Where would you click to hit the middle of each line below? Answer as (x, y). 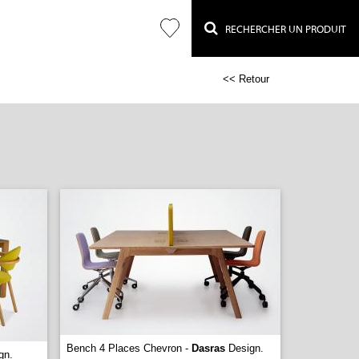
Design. (244, 348)
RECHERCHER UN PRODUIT (282, 29)
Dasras (208, 348)
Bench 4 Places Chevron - (129, 348)
